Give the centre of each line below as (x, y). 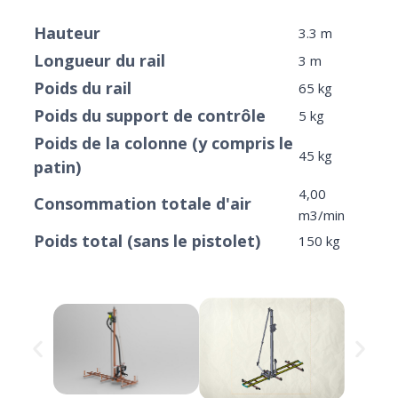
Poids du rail (83, 88)
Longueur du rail (99, 60)
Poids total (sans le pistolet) (147, 240)
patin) (57, 167)
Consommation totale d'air (143, 203)
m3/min (322, 215)
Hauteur (67, 32)
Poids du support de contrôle (150, 115)
